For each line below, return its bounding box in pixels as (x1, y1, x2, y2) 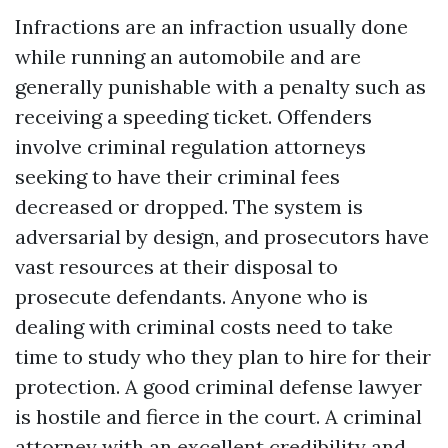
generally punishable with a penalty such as (15, 74, 426, 99)
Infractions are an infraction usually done (15, 14, 408, 39)
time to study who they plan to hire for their (15, 344, 431, 369)
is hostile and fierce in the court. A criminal (15, 404, 422, 429)
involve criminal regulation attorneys (15, 134, 366, 159)
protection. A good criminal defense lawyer (15, 374, 422, 399)
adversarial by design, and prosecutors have (15, 224, 429, 249)
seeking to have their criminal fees (15, 164, 340, 189)
